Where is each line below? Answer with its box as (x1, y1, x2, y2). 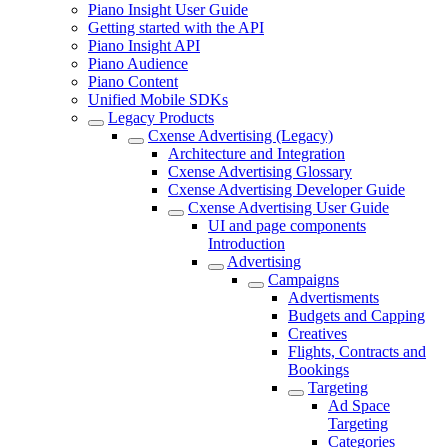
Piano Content (88, 73, 178, 90)
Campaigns (268, 271, 339, 288)
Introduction (208, 235, 285, 252)
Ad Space (328, 397, 390, 414)
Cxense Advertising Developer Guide (168, 181, 405, 198)
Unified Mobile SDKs (88, 91, 228, 108)
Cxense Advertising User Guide (188, 199, 389, 216)
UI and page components (208, 217, 366, 234)
